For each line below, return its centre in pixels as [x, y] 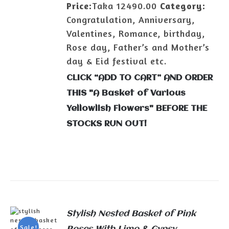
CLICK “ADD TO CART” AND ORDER [140, 78]
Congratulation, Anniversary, [131, 19]
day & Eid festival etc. [117, 61]
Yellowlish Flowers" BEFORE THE [137, 108]
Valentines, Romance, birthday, [136, 33]
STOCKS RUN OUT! [107, 124]
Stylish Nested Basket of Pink [131, 214]
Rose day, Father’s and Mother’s [138, 47]
